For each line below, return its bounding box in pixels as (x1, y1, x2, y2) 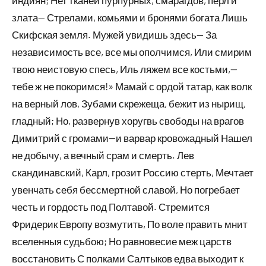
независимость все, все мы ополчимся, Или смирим (12, 46, 252, 58)
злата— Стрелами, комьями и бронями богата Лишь (12, 11, 248, 23)
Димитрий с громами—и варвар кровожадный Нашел (12, 132, 252, 144)
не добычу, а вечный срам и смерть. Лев (12, 149, 194, 161)
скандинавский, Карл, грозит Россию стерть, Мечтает (12, 166, 254, 178)
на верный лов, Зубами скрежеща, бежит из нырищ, (12, 97, 246, 109)
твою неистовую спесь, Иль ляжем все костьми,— (12, 63, 237, 75)
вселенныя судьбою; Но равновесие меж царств (12, 235, 232, 247)
